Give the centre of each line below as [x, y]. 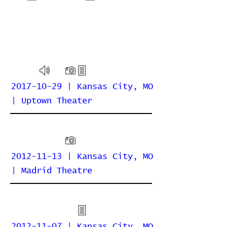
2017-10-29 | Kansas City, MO [82, 87]
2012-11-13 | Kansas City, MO [82, 157]
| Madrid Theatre [52, 171]
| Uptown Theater [52, 101]
